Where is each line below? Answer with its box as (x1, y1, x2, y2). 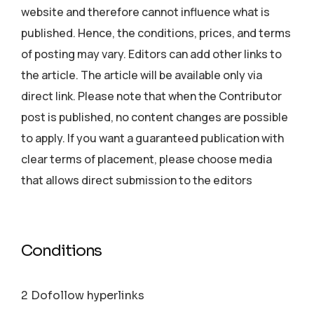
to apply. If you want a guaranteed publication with (21, 130, 285, 146)
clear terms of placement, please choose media (21, 151, 273, 168)
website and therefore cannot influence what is (21, 4, 271, 20)
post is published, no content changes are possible (21, 109, 289, 125)
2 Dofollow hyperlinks (21, 288, 145, 303)
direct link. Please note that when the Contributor (21, 88, 282, 104)
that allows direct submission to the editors (21, 172, 253, 189)
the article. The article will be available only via (21, 67, 263, 83)
